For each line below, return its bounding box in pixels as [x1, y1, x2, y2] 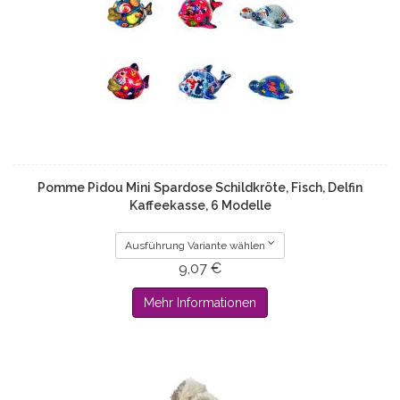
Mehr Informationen [144, 296, 256, 311]
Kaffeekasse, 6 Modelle [129, 198, 271, 213]
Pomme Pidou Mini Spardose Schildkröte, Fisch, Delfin [37, 180, 362, 196]
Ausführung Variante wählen [124, 239, 265, 253]
